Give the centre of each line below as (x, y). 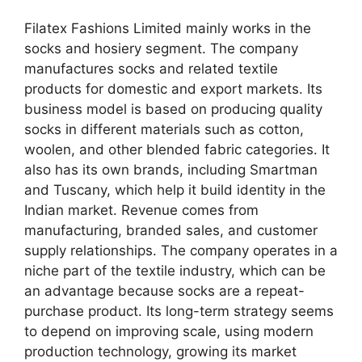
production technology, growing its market (160, 351)
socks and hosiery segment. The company (161, 48)
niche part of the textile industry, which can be (175, 270)
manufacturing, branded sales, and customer (171, 230)
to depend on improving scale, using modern (169, 331)
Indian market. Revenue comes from (141, 210)
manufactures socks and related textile (151, 68)
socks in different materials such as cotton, (164, 129)
